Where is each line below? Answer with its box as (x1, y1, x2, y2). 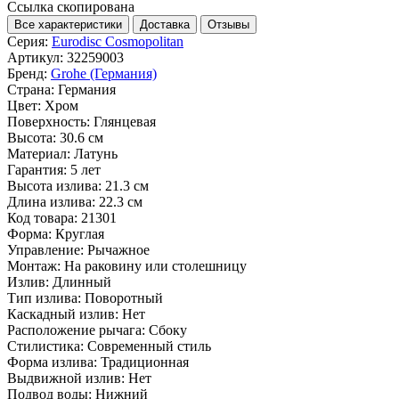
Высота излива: (7, 177, 102, 193)
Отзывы (208, 17, 249, 31)
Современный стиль (87, 338, 211, 354)
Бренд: (7, 65, 47, 81)
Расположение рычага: (7, 322, 145, 338)
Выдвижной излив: (7, 370, 125, 386)
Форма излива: (7, 354, 97, 370)
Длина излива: (7, 193, 95, 209)
